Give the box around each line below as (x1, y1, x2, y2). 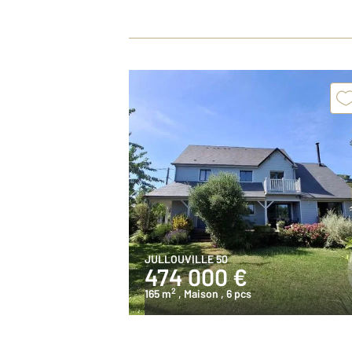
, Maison (178, 286, 218, 300)
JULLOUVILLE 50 (145, 251, 228, 266)
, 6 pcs (221, 286, 251, 300)
